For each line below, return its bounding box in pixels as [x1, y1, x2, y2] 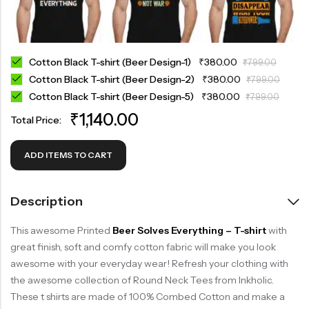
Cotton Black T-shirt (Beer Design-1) [29, 56, 193, 69]
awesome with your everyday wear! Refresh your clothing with [10, 257, 288, 270]
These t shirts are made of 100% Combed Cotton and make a [10, 290, 285, 303]
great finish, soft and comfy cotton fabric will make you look [10, 241, 276, 254]
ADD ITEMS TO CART [24, 150, 112, 161]
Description [10, 194, 83, 210]
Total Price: [10, 114, 61, 127]
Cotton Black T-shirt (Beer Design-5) [29, 90, 196, 103]
